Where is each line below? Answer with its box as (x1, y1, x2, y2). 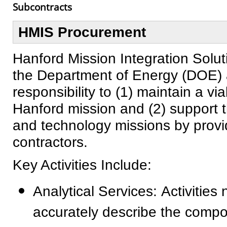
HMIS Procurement (18, 23, 146, 40)
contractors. (13, 133, 92, 150)
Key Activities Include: (13, 157, 152, 173)
